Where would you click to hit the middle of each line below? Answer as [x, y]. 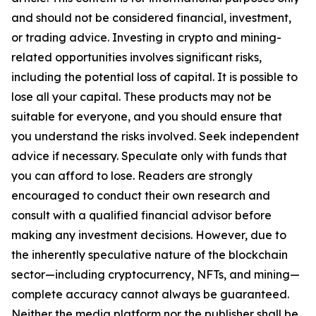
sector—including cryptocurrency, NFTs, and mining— [156, 274]
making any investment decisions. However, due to [149, 235]
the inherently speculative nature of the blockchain [150, 255]
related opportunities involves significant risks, [136, 57]
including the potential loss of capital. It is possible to [154, 77]
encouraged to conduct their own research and [141, 195]
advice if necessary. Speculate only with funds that [149, 156]
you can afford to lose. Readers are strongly [132, 176]
